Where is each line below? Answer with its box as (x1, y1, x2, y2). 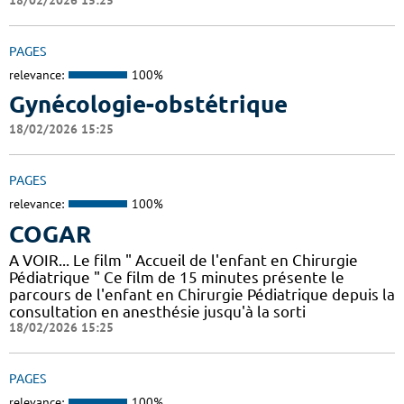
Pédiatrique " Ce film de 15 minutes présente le (9, 268, 344, 286)
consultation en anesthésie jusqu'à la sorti (9, 302, 306, 320)
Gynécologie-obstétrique (9, 91, 288, 118)
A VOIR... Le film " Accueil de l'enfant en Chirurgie (9, 251, 358, 269)
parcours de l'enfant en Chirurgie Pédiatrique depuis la (9, 285, 395, 303)
